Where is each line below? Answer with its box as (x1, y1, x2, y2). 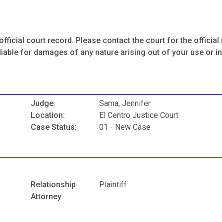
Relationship (31, 179, 76, 189)
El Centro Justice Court (99, 111, 179, 120)
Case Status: (31, 122, 77, 132)
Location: (31, 111, 65, 120)
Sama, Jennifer (99, 99, 151, 109)
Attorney (31, 191, 61, 201)
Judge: (31, 99, 55, 109)
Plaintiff (99, 179, 127, 189)
